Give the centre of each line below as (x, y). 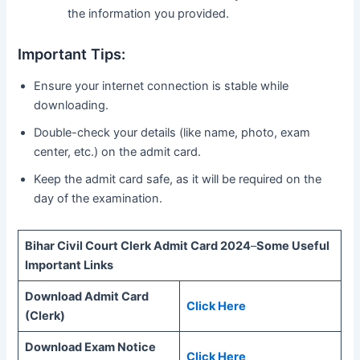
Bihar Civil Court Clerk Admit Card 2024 (137, 246)
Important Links (69, 266)
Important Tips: (72, 54)
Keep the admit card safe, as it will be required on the (178, 179)
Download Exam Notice (90, 348)
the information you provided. (149, 14)
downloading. (72, 105)
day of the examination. (98, 198)
